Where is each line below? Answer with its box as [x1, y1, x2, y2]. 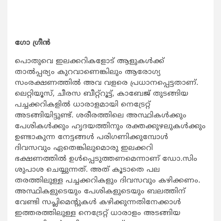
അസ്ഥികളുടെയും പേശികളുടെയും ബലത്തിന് [15, 186, 185, 196]
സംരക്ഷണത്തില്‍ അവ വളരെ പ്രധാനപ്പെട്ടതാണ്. [15, 78, 198, 88]
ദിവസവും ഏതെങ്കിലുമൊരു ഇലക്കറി [15, 143, 153, 153]
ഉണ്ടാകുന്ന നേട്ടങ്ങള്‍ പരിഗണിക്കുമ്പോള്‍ [15, 132, 168, 142]
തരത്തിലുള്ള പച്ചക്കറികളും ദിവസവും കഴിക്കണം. [15, 176, 200, 185]
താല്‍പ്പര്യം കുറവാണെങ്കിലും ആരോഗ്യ [15, 67, 161, 77]
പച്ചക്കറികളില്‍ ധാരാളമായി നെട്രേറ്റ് [15, 100, 150, 110]
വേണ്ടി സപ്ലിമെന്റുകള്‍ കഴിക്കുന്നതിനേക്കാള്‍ [15, 197, 181, 207]
